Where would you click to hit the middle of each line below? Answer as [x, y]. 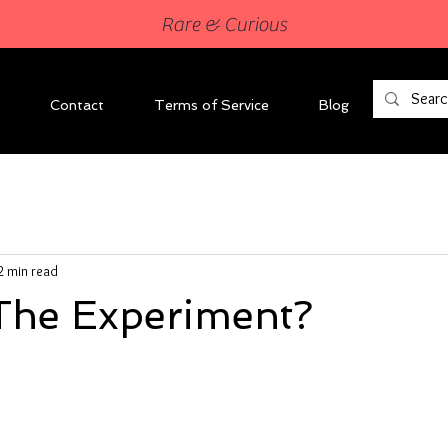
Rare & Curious [224, 24]
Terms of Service [211, 105]
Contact [77, 105]
